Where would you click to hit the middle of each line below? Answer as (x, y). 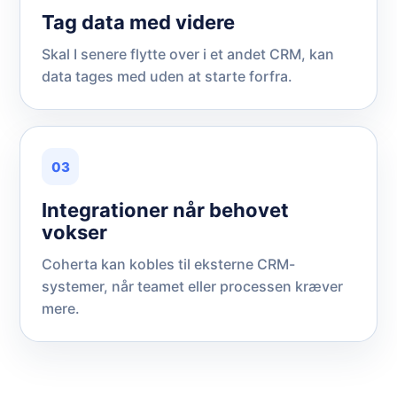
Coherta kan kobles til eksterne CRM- (168, 264)
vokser (74, 232)
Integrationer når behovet (165, 210)
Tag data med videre (138, 22)
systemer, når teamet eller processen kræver (192, 286)
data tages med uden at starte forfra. (167, 76)
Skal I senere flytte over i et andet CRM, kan (188, 54)
